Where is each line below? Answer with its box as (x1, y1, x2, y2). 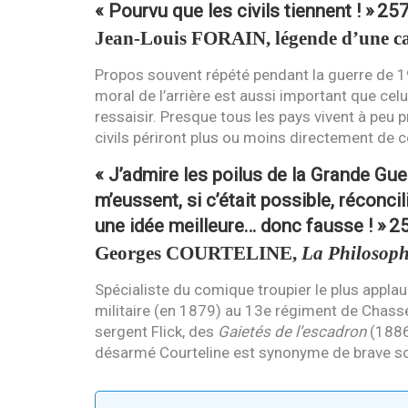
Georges (94, 242, 166, 263)
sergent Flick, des (94, 321, 218, 341)
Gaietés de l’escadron (217, 321, 366, 341)
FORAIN (190, 27, 266, 48)
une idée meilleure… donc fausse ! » (94, 214, 389, 237)
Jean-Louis (94, 27, 191, 48)
